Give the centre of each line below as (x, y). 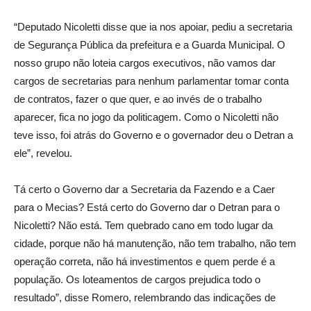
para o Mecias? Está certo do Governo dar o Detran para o (147, 208)
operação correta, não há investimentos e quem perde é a (144, 262)
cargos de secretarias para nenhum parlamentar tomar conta (151, 81)
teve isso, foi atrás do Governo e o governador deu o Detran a (153, 135)
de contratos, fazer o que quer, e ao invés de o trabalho (138, 99)
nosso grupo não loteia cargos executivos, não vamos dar (145, 63)
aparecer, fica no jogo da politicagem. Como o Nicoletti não (146, 117)
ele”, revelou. (43, 153)
